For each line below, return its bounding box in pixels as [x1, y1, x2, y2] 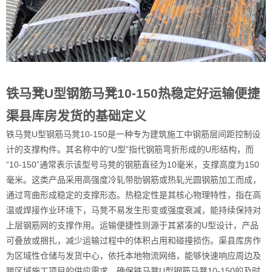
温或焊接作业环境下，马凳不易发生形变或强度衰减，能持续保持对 [6, 205, 261, 215]
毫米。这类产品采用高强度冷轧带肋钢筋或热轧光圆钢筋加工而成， [6, 175, 261, 185]
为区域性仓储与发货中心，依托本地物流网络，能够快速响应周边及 [6, 251, 261, 260]
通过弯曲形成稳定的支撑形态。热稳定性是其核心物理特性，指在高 [6, 190, 261, 200]
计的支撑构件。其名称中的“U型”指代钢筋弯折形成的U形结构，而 [6, 144, 254, 154]
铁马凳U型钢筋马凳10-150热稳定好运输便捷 [6, 86, 260, 100]
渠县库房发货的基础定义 [6, 109, 146, 123]
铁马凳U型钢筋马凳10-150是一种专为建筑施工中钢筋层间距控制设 [6, 129, 260, 139]
